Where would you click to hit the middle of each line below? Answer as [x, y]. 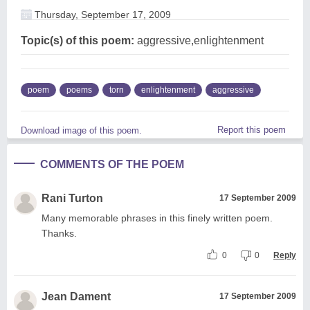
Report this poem [252, 129]
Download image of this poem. [81, 130]
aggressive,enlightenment [199, 40]
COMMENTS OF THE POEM [112, 164]
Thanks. [59, 233]
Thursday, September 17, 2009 [101, 14]
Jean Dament [76, 296]
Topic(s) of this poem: [77, 40]
